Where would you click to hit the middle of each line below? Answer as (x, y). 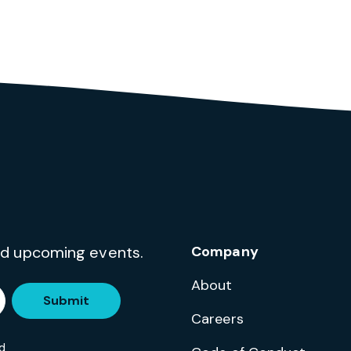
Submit (66, 300)
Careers (217, 319)
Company (225, 251)
